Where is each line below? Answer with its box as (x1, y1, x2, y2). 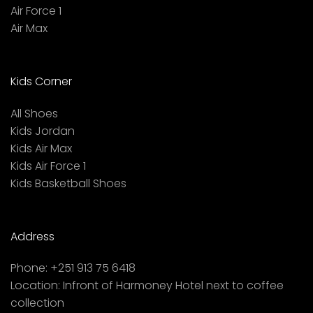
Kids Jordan (10, 122, 75, 139)
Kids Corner (10, 73, 72, 89)
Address (10, 228, 54, 245)
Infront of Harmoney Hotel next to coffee (60, 277, 284, 294)
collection (10, 295, 64, 312)
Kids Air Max (10, 140, 72, 156)
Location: (10, 277, 60, 294)
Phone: (10, 260, 48, 277)
